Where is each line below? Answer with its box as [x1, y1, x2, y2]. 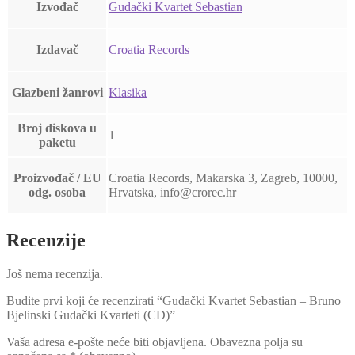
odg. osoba [29, 185, 86, 199]
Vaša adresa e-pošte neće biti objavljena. [6, 335, 207, 349]
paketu [38, 135, 76, 149]
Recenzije [6, 230, 86, 251]
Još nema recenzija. [6, 267, 103, 281]
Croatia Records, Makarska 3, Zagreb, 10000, [109, 170, 338, 185]
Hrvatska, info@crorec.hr [109, 185, 236, 199]
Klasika [109, 85, 147, 99]
